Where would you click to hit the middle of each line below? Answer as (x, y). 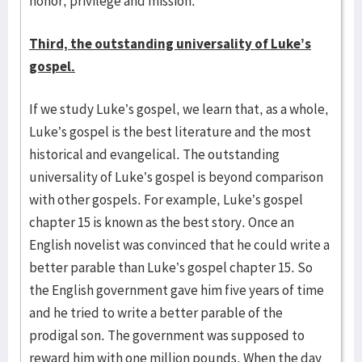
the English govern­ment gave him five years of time (177, 290)
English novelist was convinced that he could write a (179, 245)
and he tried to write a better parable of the (156, 313)
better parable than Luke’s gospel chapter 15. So (171, 267)
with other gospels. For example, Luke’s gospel (166, 200)
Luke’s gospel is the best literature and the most (170, 132)
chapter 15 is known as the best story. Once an (162, 222)
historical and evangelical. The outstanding (154, 154)
